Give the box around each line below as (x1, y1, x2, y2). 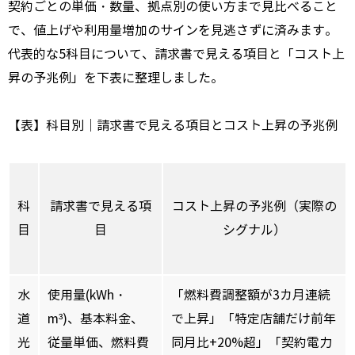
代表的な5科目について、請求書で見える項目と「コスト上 (8, 46, 345, 62)
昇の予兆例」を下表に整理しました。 (8, 70, 223, 86)
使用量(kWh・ (48, 287, 127, 303)
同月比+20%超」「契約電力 (171, 334, 332, 350)
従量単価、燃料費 (48, 334, 149, 350)
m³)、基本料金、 (48, 311, 143, 326)
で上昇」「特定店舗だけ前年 (171, 311, 336, 326)
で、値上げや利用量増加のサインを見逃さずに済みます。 (8, 22, 338, 38)
